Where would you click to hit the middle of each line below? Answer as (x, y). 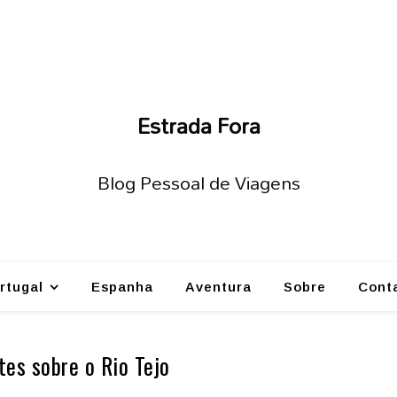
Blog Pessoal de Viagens (198, 183)
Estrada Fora (198, 126)
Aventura (218, 287)
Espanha (122, 287)
